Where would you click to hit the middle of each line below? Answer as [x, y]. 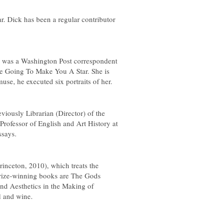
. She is [99, 71]
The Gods [86, 175]
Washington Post [47, 61]
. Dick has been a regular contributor [59, 19]
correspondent [96, 61]
